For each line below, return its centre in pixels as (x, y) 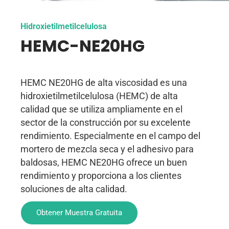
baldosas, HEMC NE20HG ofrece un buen (104, 162)
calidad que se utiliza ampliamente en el (101, 109)
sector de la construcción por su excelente (106, 122)
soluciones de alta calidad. (74, 189)
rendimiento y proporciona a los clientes (101, 176)
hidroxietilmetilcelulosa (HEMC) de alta (99, 96)
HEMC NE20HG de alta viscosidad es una (104, 83)
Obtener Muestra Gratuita (79, 213)
